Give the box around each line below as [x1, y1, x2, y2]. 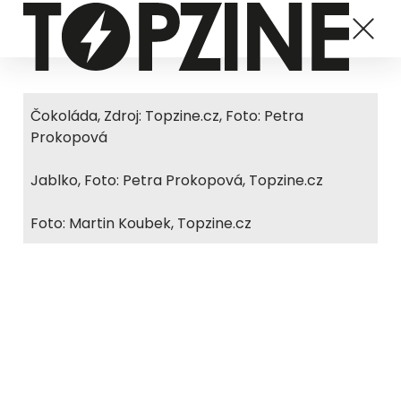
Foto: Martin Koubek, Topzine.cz [30, 213, 252, 234]
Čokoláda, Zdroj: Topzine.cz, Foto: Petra [30, 106, 303, 126]
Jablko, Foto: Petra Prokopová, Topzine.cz [30, 170, 323, 191]
